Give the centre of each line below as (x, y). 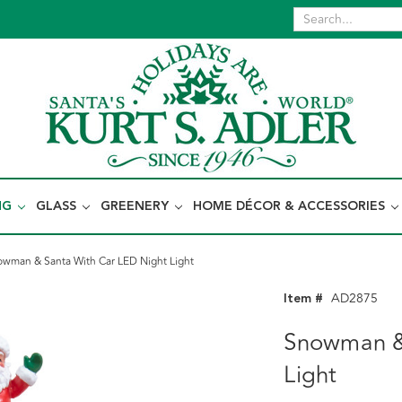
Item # (304, 299)
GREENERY (136, 206)
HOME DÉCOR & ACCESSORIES (291, 206)
